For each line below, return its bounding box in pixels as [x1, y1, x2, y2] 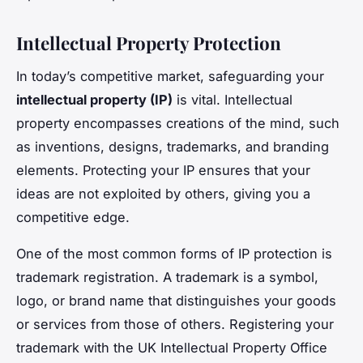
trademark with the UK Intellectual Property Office [16, 340, 327, 357]
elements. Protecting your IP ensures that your [16, 162, 310, 179]
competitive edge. [16, 209, 130, 226]
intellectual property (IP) [16, 92, 173, 109]
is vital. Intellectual [173, 92, 293, 109]
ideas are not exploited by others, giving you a [16, 186, 310, 203]
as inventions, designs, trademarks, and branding [16, 139, 329, 156]
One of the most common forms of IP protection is [16, 246, 332, 263]
